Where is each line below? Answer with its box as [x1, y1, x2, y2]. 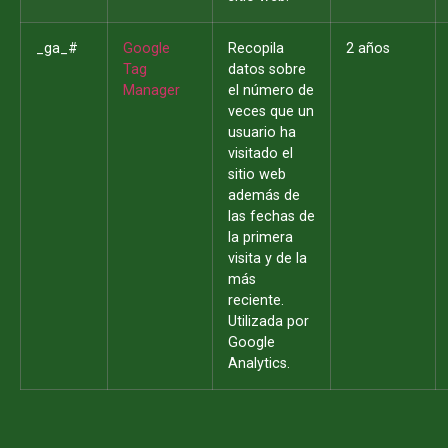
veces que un [228, 102, 314, 120]
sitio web [228, 165, 286, 183]
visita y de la [228, 249, 307, 267]
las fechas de [228, 207, 315, 225]
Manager [123, 81, 180, 99]
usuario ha [228, 123, 296, 141]
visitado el [228, 144, 293, 162]
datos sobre [228, 60, 306, 78]
